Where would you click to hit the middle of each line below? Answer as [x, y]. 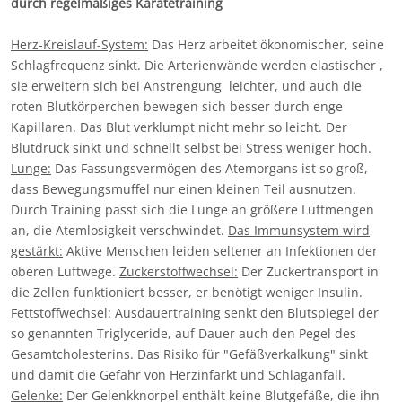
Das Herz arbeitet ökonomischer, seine [266, 45]
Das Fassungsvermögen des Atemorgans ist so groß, [210, 169]
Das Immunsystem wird [299, 231]
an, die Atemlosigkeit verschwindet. [119, 231]
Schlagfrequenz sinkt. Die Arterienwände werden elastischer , [197, 66]
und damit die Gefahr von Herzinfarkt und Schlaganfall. [178, 375]
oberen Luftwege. [65, 272]
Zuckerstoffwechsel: [179, 272]
